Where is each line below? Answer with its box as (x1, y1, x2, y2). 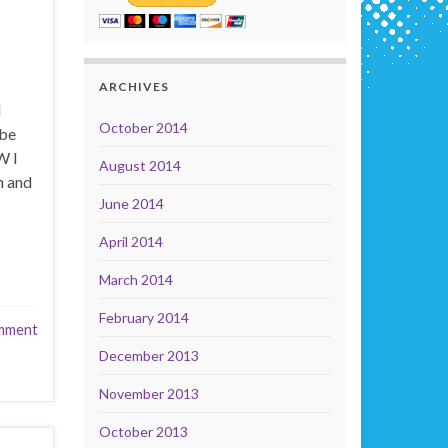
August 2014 (98, 157, 181, 174)
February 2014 (98, 309, 189, 326)
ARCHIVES (98, 79, 169, 94)
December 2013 (98, 347, 199, 364)
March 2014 (98, 271, 173, 288)
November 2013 (98, 385, 199, 402)
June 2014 (98, 195, 164, 212)
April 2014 (98, 233, 163, 250)
